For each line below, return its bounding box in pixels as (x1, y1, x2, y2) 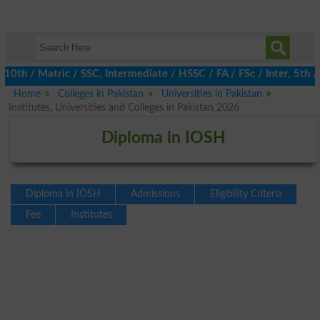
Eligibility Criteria (209, 189, 282, 200)
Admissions (130, 189, 180, 200)
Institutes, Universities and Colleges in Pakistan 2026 (8, 102, 239, 113)
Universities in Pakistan (161, 89, 263, 99)
